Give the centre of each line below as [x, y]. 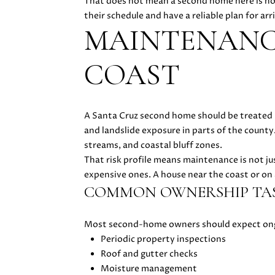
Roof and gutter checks [149, 254]
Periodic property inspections [163, 239]
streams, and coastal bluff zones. [153, 145]
